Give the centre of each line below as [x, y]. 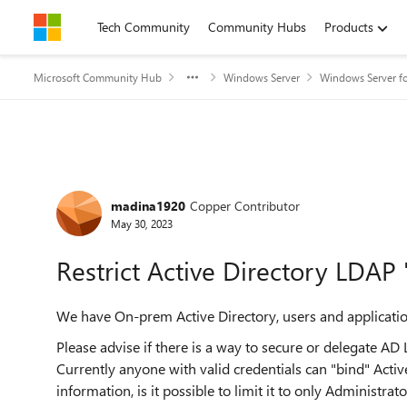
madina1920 [148, 205]
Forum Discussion [146, 185]
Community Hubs [257, 27]
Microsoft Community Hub [98, 77]
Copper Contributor [245, 205]
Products [349, 27]
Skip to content [94, 27]
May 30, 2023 [142, 223]
